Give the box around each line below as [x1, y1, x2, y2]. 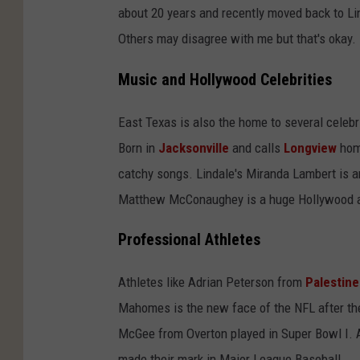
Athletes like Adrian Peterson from [118, 274, 305, 291]
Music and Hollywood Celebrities [118, 70, 332, 89]
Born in [118, 139, 158, 156]
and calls [229, 139, 284, 156]
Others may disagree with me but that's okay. [118, 30, 356, 47]
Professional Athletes [118, 231, 260, 250]
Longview [284, 139, 337, 156]
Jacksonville [158, 139, 229, 156]
